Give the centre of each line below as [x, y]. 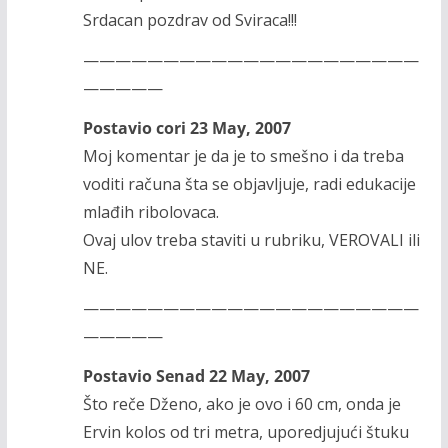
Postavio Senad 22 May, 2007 [196, 375]
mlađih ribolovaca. [150, 211]
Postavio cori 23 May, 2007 [186, 127]
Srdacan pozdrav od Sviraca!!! [189, 19]
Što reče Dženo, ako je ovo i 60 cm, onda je [241, 403]
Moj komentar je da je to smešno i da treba [243, 155]
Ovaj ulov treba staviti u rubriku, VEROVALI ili [251, 239]
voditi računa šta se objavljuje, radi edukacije [249, 183]
